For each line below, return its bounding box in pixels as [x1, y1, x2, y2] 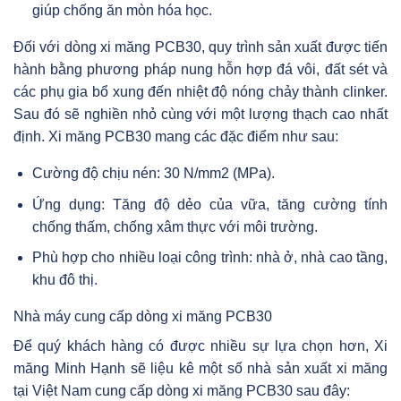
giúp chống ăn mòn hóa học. [31, 3, 212, 19]
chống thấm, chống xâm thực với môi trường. [31, 218, 318, 235]
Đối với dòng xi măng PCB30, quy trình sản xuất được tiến [13, 39, 388, 55]
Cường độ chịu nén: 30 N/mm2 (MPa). [31, 166, 275, 182]
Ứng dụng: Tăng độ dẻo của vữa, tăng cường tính [31, 196, 388, 212]
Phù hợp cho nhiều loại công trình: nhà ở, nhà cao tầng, [31, 250, 388, 266]
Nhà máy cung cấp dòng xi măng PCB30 [13, 309, 272, 325]
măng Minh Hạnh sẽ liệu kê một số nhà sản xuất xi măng [13, 361, 388, 377]
